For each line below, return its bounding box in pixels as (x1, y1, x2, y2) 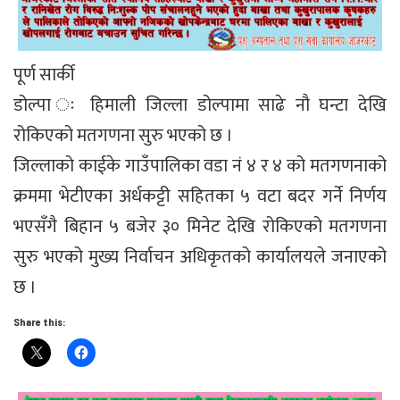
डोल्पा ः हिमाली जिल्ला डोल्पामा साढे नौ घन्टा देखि (13, 89, 387, 121)
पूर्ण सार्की (13, 59, 75, 90)
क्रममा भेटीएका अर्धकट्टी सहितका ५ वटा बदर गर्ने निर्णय (13, 180, 387, 212)
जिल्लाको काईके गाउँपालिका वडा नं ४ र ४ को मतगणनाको (13, 150, 387, 181)
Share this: (13, 314, 66, 328)
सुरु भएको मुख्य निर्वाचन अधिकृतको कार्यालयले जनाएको (13, 241, 387, 272)
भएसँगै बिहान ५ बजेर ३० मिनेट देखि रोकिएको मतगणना (13, 211, 387, 242)
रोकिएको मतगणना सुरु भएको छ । (13, 120, 233, 151)
